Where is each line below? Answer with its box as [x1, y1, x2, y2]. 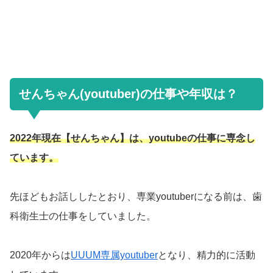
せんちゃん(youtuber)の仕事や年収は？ [19, 87, 238, 101]
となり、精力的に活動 [158, 250, 255, 261]
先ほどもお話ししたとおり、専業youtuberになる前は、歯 [10, 191, 262, 202]
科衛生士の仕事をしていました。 [10, 211, 156, 222]
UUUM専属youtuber [71, 250, 158, 261]
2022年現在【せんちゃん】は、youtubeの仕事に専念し [10, 133, 255, 144]
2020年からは [10, 250, 71, 261]
